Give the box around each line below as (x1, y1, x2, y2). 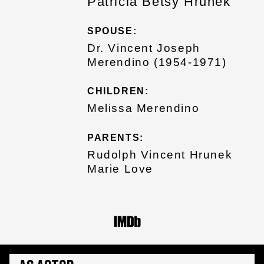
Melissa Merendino (87, 102, 200, 115)
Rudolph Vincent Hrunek (87, 148, 233, 161)
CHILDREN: (87, 86, 149, 97)
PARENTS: (87, 132, 144, 143)
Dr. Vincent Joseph (87, 41, 200, 54)
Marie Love (87, 162, 153, 175)
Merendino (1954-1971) (87, 55, 227, 68)
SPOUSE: (87, 25, 137, 36)
